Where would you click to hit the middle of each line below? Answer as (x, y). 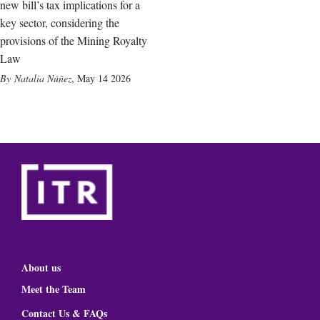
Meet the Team (54, 289)
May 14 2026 (104, 78)
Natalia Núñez (43, 78)
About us (41, 268)
